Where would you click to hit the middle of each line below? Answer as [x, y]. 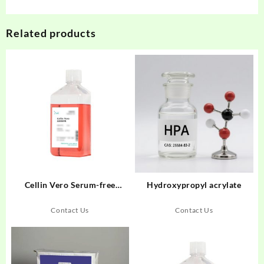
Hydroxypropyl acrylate [194, 184]
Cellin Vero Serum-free [70, 184]
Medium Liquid [70, 197]
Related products [51, 33]
